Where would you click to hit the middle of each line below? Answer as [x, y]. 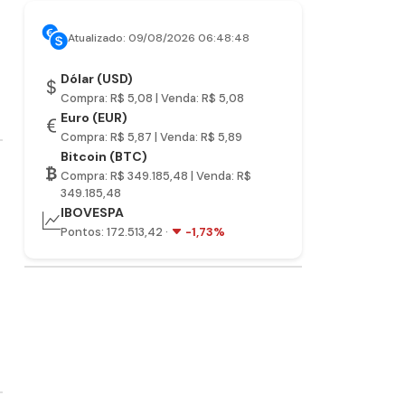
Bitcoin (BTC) [104, 156]
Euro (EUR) [94, 118]
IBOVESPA [93, 212]
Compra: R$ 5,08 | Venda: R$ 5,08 [153, 98]
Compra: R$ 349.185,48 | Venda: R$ [156, 176]
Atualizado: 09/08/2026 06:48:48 [159, 38]
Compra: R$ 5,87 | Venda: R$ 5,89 [152, 137]
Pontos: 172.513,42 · [116, 232]
